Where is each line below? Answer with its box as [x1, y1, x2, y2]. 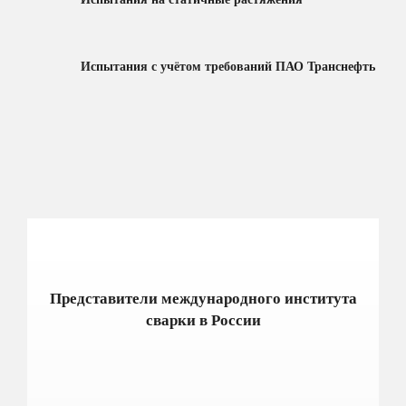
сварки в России [145, 311, 261, 329]
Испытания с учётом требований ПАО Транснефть [81, 59, 375, 73]
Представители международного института [49, 289, 357, 307]
